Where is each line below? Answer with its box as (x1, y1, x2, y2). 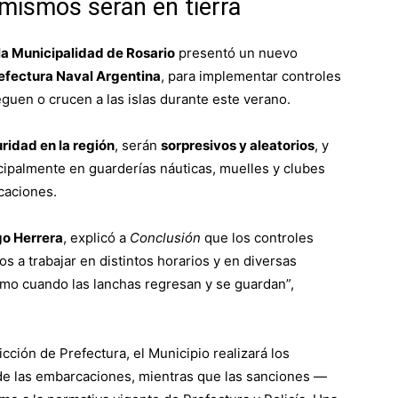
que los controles (201, 228, 314, 246)
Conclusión (130, 228, 201, 246)
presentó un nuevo (175, 44, 298, 61)
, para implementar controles (161, 67, 341, 84)
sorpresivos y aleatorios (161, 136, 314, 154)
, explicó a (63, 228, 130, 246)
